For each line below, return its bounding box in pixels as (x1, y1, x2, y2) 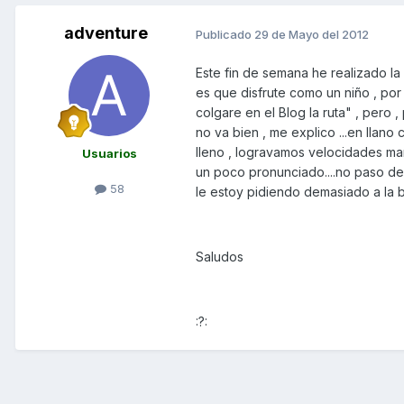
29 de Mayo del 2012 (254, 26, 369, 41)
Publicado (196, 26, 254, 41)
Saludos (196, 249, 243, 265)
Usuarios (81, 146, 137, 161)
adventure (63, 23, 148, 43)
